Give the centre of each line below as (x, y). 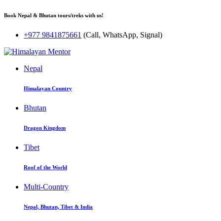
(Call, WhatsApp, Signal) (123, 35)
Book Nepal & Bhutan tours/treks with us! (54, 15)
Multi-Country (46, 186)
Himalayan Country (48, 88)
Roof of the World (45, 167)
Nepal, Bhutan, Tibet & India (58, 206)
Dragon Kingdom (45, 128)
